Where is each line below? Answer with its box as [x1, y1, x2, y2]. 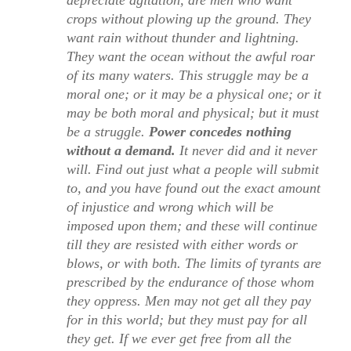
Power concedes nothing [149, 123, 292, 139]
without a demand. [67, 142, 176, 158]
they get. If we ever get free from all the [67, 330, 292, 346]
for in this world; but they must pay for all [67, 311, 308, 327]
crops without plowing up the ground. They [67, 10, 312, 27]
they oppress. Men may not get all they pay [67, 292, 312, 309]
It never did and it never [175, 142, 318, 158]
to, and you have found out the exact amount [67, 179, 321, 196]
